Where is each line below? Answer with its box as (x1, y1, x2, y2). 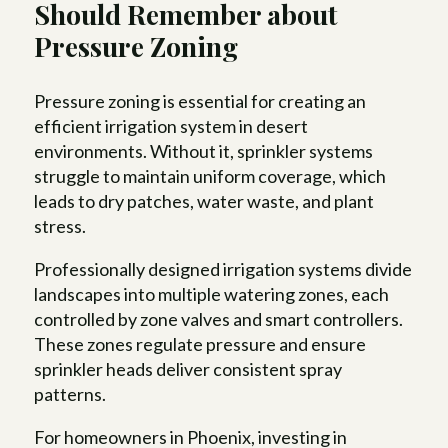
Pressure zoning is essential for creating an (34, 90, 367, 113)
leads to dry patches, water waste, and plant (34, 190, 375, 213)
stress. (34, 215, 87, 238)
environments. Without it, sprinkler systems (34, 140, 374, 163)
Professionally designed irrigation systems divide (34, 258, 413, 281)
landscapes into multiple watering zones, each (34, 283, 390, 306)
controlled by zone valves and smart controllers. (34, 308, 404, 331)
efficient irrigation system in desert (34, 115, 309, 138)
